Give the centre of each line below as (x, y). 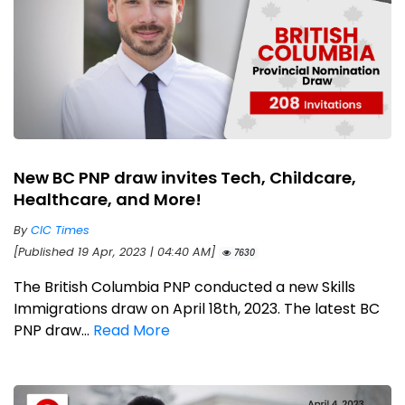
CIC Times (60, 231)
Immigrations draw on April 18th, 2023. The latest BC (197, 309)
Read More (132, 331)
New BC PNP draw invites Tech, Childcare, (185, 178)
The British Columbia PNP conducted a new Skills (184, 287)
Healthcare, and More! (108, 200)
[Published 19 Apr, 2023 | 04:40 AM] (116, 252)
